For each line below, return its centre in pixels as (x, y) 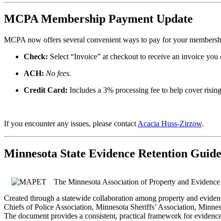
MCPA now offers (33, 40)
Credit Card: (46, 90)
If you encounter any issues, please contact (71, 124)
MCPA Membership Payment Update (98, 19)
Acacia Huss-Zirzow (170, 124)
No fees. (58, 74)
